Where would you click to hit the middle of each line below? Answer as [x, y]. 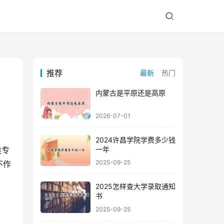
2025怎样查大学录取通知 [135, 186]
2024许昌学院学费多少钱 [135, 139]
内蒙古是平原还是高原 [130, 93]
